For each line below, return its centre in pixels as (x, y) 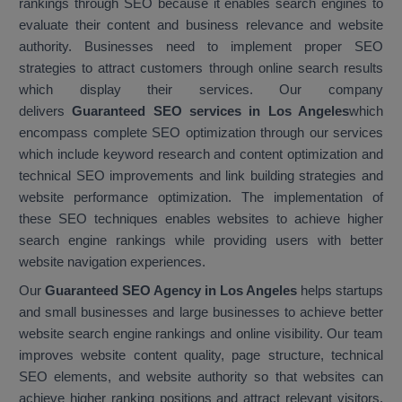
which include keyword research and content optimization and (201, 154)
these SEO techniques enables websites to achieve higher (201, 219)
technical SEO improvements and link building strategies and (201, 176)
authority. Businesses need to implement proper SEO (201, 47)
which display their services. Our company (201, 90)
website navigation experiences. (112, 262)
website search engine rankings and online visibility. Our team (201, 334)
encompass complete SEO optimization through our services (201, 133)
